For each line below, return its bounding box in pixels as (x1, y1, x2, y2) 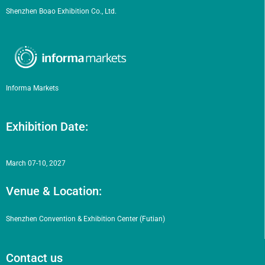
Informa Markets (6, 83, 59, 92)
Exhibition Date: (6, 119, 88, 134)
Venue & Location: (6, 183, 102, 198)
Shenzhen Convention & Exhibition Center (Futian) (6, 214, 165, 223)
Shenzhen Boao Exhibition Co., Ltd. (6, 7, 117, 15)
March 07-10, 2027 (6, 159, 66, 168)
